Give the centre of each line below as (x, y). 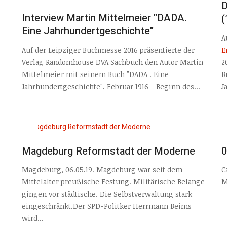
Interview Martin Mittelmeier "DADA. (104, 18)
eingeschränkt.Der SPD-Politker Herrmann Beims (106, 206)
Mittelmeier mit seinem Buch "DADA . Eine (95, 74)
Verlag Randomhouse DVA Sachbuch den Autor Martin (112, 62)
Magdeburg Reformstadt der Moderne (108, 151)
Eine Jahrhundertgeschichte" (87, 31)
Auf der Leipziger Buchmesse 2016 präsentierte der (108, 50)
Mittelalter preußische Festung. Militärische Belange (113, 182)
